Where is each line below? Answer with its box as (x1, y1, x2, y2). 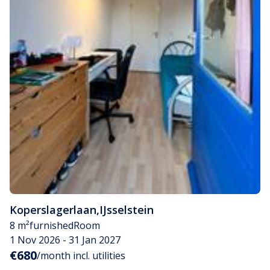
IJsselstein (99, 202, 154, 217)
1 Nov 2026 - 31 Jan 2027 (10, 233, 121, 246)
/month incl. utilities (37, 248, 125, 262)
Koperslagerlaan (10, 202, 96, 217)
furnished (30, 218, 74, 232)
